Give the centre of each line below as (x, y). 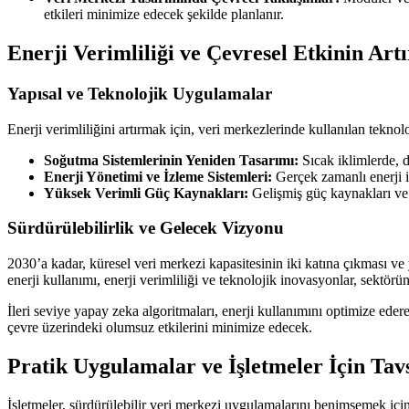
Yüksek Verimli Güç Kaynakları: (146, 193)
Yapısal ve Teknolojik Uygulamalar (140, 94)
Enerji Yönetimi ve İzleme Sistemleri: (158, 176)
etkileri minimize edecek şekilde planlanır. (164, 15)
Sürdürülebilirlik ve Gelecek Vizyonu (146, 228)
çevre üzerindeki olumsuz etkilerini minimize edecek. (160, 328)
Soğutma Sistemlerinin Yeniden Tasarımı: (171, 160)
